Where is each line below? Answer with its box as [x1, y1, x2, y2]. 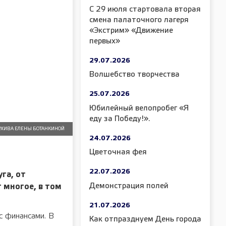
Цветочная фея [89, 149, 147, 156]
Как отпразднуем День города [89, 216, 201, 223]
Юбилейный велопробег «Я [89, 104, 189, 112]
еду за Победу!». [89, 115, 150, 123]
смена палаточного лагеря [89, 16, 189, 24]
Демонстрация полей [89, 182, 168, 190]
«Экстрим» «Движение [89, 27, 173, 34]
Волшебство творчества [89, 71, 180, 78]
